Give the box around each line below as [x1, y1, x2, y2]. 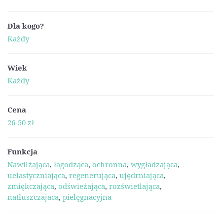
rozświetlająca [109, 181, 160, 191]
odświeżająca [58, 181, 105, 191]
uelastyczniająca [7, 170, 65, 180]
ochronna [92, 159, 127, 169]
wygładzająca [131, 159, 178, 169]
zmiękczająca [7, 181, 54, 191]
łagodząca [54, 159, 88, 169]
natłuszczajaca [7, 192, 59, 202]
